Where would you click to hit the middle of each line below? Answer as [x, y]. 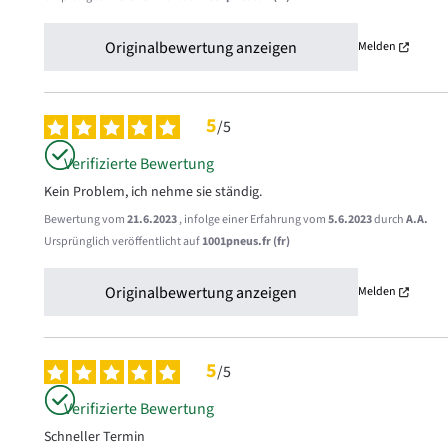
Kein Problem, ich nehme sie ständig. [152, 192]
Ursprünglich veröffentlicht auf [122, 241]
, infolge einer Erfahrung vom [253, 219]
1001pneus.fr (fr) [245, 241]
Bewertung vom [85, 219]
